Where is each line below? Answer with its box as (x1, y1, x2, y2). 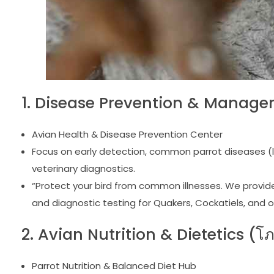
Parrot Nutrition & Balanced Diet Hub (31, 259, 196, 272)
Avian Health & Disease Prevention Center (31, 127, 223, 141)
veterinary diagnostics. (31, 161, 135, 175)
